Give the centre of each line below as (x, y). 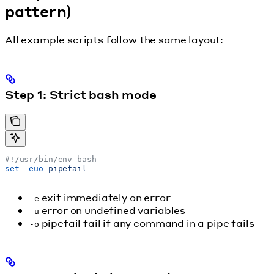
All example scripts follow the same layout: (114, 40)
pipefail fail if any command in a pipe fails (146, 223)
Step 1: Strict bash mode (81, 95)
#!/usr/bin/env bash (51, 159)
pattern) (39, 12)
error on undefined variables (112, 210)
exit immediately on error (105, 197)
